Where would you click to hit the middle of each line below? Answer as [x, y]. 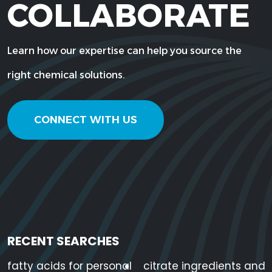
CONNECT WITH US [86, 120]
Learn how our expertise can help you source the [124, 50]
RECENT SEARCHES [63, 241]
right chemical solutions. [66, 75]
